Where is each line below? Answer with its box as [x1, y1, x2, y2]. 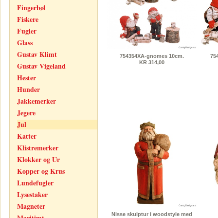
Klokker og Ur [17, 154, 60, 164]
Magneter [17, 201, 45, 211]
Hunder [17, 84, 40, 94]
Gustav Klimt [17, 49, 57, 59]
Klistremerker [17, 143, 58, 153]
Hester [17, 73, 36, 83]
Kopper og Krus [17, 166, 65, 176]
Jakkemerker [17, 96, 56, 106]
